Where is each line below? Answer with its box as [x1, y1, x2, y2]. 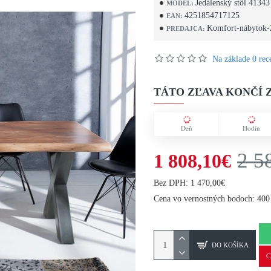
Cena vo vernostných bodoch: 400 [154, 194, 270, 203]
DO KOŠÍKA [212, 241, 249, 249]
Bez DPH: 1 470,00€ [154, 178, 225, 188]
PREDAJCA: [166, 24, 205, 32]
